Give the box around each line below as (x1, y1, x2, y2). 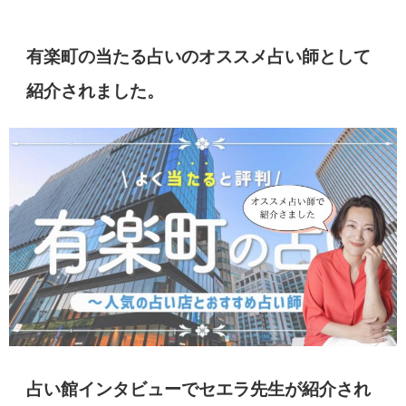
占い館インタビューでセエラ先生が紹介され (26, 380, 372, 398)
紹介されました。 (26, 82, 165, 100)
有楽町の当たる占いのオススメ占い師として (26, 48, 372, 65)
